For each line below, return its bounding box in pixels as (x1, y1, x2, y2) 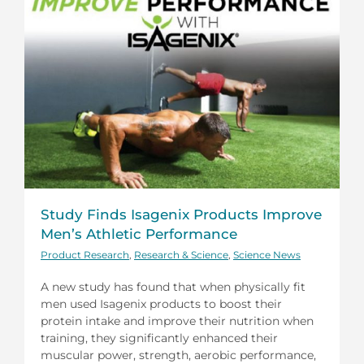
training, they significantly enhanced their (41, 330, 278, 345)
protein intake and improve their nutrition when (41, 313, 314, 328)
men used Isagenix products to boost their (41, 296, 282, 311)
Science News (233, 248, 301, 261)
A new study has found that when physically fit (41, 279, 305, 294)
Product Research (41, 248, 129, 261)
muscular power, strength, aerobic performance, (41, 347, 316, 362)
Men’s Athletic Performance (41, 225, 237, 242)
